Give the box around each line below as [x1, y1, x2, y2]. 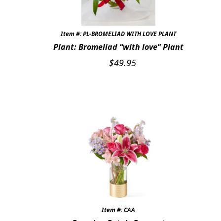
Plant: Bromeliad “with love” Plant [53, 41, 184, 53]
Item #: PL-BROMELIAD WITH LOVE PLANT [61, 30, 176, 38]
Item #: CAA [102, 205, 135, 214]
